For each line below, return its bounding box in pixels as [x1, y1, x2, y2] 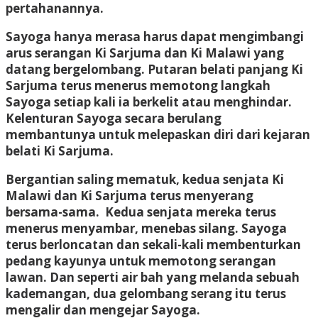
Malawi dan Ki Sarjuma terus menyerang [6, 187, 253, 204]
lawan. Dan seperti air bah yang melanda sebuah [6, 268, 300, 285]
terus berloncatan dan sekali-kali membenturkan [6, 236, 301, 253]
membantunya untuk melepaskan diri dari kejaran [6, 126, 310, 143]
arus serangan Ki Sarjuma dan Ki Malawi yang [6, 44, 284, 61]
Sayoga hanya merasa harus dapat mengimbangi [6, 28, 304, 45]
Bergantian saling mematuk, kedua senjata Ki [6, 170, 284, 187]
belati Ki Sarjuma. [6, 142, 114, 159]
